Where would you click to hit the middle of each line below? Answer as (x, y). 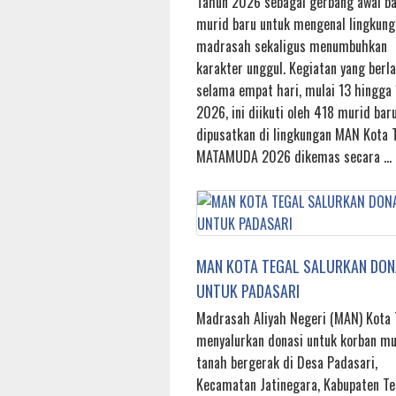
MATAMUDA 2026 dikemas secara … (294, 157)
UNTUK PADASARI (248, 291)
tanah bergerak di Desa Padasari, (287, 363)
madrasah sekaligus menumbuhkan (292, 46)
